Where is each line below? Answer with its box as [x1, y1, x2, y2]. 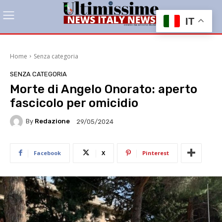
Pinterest [142, 149, 169, 157]
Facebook [34, 149, 61, 157]
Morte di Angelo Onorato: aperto [10, 82, 197, 96]
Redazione [35, 117, 70, 125]
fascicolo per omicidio [10, 96, 138, 110]
